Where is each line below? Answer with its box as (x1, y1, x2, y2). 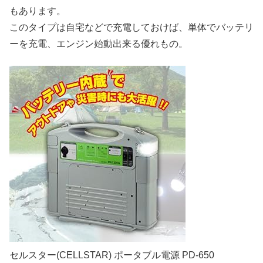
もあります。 (9, 6, 66, 16)
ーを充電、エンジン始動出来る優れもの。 (9, 39, 188, 49)
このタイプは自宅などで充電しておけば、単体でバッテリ (9, 22, 254, 33)
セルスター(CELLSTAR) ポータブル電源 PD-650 (9, 249, 214, 260)
